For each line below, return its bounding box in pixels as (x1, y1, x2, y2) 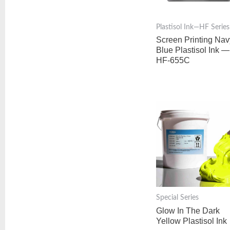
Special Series (156, 194, 199, 201)
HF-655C (156, 56, 190, 65)
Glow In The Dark (156, 206, 220, 215)
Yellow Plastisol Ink (156, 216, 227, 225)
